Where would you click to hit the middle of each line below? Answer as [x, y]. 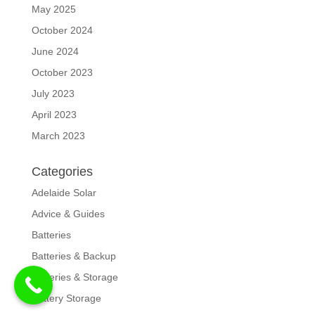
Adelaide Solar [64, 192]
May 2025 [53, 9]
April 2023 [54, 114]
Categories [62, 171]
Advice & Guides [68, 213]
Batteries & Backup [73, 256]
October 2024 [62, 30]
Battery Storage [66, 298]
